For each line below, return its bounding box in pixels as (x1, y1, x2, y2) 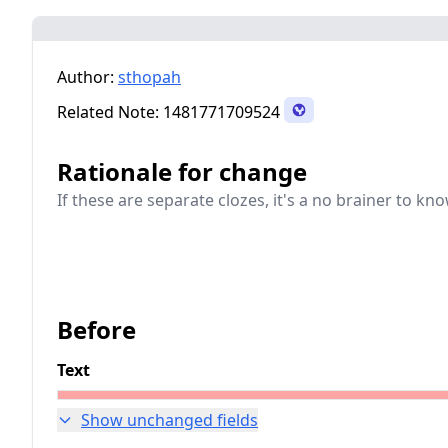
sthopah (118, 66, 181, 88)
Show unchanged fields (81, 409, 258, 431)
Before (57, 313, 136, 346)
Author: (57, 66, 114, 88)
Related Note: (57, 101, 159, 123)
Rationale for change (57, 155, 307, 188)
